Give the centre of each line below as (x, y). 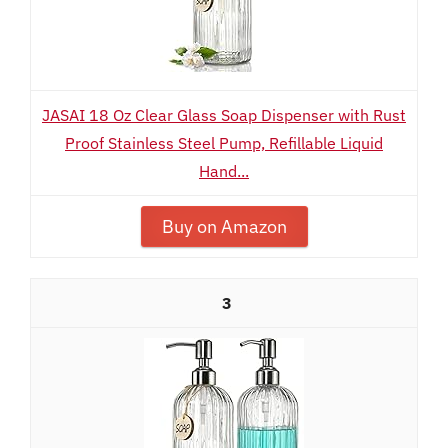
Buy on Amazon (224, 226)
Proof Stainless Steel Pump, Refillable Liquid (224, 143)
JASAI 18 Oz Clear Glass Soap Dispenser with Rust (224, 115)
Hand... (224, 171)
